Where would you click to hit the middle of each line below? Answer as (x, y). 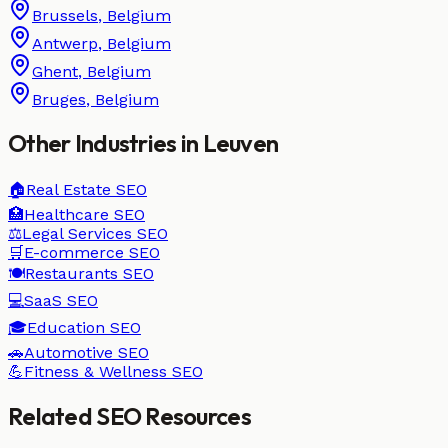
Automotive (68, 353)
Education (66, 328)
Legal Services (77, 234)
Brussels (65, 15)
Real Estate (68, 190)
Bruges (59, 99)
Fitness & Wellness (95, 372)
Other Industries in (105, 143)
